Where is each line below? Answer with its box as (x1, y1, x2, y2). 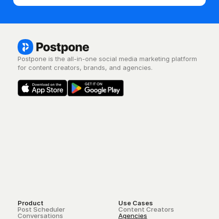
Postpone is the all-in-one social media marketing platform (17, 55, 197, 63)
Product (17, 198, 44, 207)
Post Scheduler (17, 205, 65, 213)
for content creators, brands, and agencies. (17, 64, 153, 72)
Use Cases (118, 198, 153, 207)
